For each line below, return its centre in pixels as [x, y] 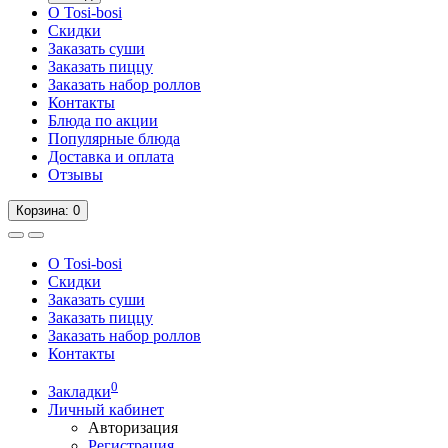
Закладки [79, 392]
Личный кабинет [106, 410]
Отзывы [75, 174]
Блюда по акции [103, 120]
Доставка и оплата [111, 156]
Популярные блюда [114, 138]
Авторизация [133, 428]
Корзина [40, 210]
